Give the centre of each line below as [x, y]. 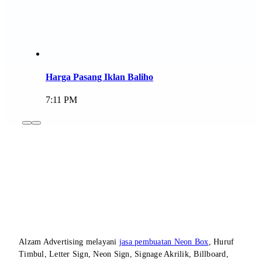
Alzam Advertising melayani [69, 242]
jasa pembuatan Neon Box [164, 242]
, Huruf [221, 242]
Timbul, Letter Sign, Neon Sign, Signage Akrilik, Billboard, [124, 254]
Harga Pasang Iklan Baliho [99, 77]
